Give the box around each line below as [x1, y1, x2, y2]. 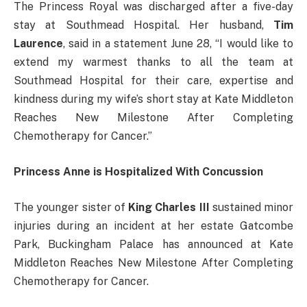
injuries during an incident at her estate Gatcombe [14, 219, 293, 232]
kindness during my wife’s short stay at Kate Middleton [14, 93, 293, 106]
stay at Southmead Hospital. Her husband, [14, 19, 273, 32]
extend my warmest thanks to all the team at [14, 56, 293, 69]
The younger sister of [14, 200, 128, 214]
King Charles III [128, 200, 210, 214]
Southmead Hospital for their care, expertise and [14, 74, 293, 88]
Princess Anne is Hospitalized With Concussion [14, 165, 263, 179]
